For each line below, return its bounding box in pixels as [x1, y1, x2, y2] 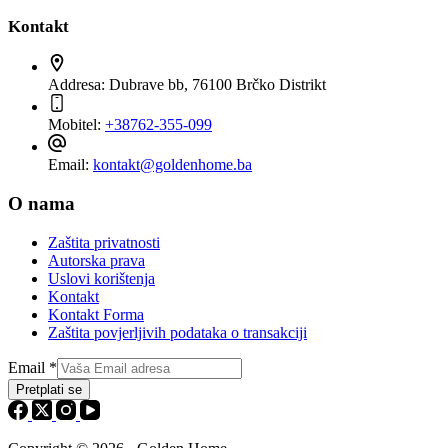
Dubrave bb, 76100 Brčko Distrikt [109, 76, 326, 94]
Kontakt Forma [48, 305, 144, 323]
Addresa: [48, 76, 109, 94]
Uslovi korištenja [48, 269, 155, 287]
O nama [8, 193, 75, 214]
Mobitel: [48, 116, 105, 134]
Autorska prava [48, 251, 145, 269]
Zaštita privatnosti [48, 233, 160, 251]
